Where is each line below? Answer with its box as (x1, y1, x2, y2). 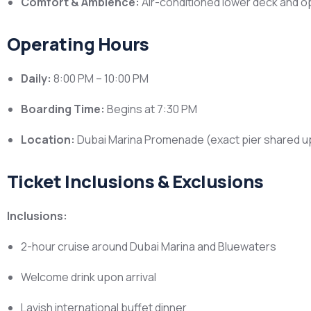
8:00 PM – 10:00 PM (51, 71, 149, 86)
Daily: (21, 71, 51, 86)
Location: (21, 132, 75, 147)
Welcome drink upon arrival (21, 269, 156, 285)
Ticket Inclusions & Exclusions (7, 169, 264, 194)
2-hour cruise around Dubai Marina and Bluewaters (21, 239, 276, 254)
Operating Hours (7, 32, 149, 56)
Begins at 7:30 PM (105, 101, 197, 117)
